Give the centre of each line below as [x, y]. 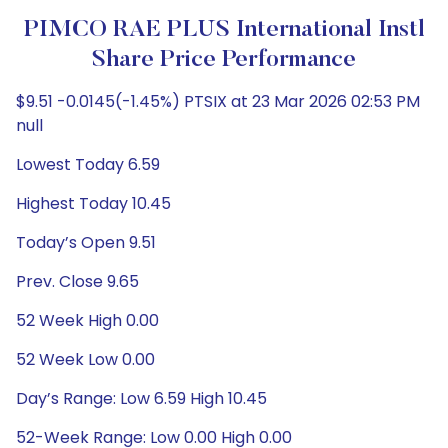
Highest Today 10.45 [93, 203]
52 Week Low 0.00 [85, 359]
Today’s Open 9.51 [86, 242]
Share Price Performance [224, 60]
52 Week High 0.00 [87, 320]
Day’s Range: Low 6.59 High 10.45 [141, 398]
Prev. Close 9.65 [77, 281]
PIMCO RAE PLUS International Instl [224, 30]
